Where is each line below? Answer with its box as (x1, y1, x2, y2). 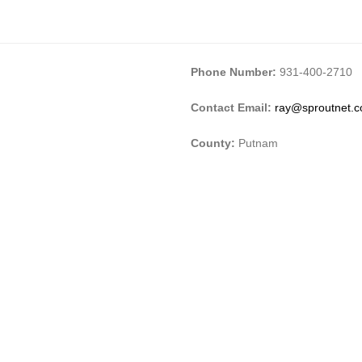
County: (191, 136, 238, 149)
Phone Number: (191, 65, 276, 78)
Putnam (238, 136, 278, 149)
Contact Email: (191, 100, 275, 114)
